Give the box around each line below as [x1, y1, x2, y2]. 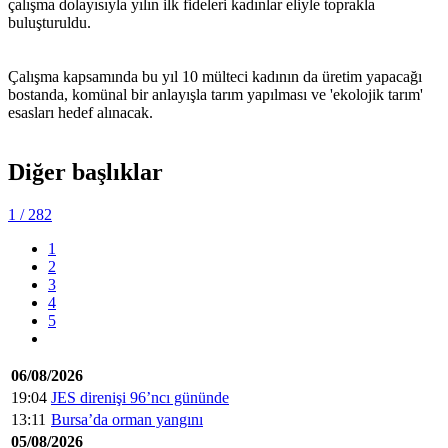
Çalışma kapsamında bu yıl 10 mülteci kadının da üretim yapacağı [8, 67, 422, 85]
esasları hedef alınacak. [8, 103, 153, 121]
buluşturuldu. [8, 13, 91, 31]
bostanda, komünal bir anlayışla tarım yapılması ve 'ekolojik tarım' [8, 85, 423, 103]
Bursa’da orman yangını [51, 411, 203, 429]
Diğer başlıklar [8, 159, 163, 186]
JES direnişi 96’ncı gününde [51, 389, 229, 407]
